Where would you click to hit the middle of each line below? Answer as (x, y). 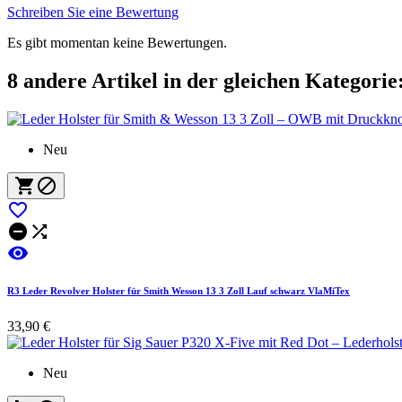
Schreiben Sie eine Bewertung (93, 12)
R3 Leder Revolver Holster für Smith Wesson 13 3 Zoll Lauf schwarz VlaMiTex (179, 291)
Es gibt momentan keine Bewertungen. (117, 42)
